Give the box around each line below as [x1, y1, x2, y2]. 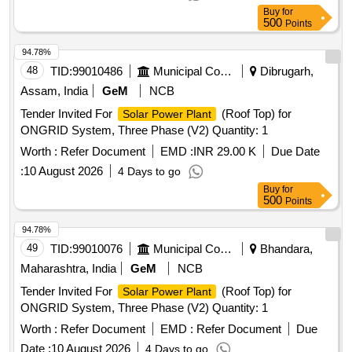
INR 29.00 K [193, 145, 256, 159]
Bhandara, [257, 242, 313, 256]
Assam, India [20, 84, 88, 98]
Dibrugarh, [257, 64, 313, 79]
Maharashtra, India [20, 262, 116, 276]
